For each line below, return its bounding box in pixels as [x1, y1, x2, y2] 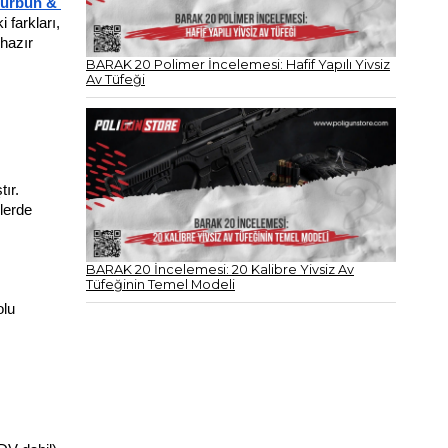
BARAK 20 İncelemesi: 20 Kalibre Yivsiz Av [86, 262, 354, 278]
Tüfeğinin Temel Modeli [86, 277, 235, 293]
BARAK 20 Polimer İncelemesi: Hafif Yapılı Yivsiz [86, 57, 390, 73]
